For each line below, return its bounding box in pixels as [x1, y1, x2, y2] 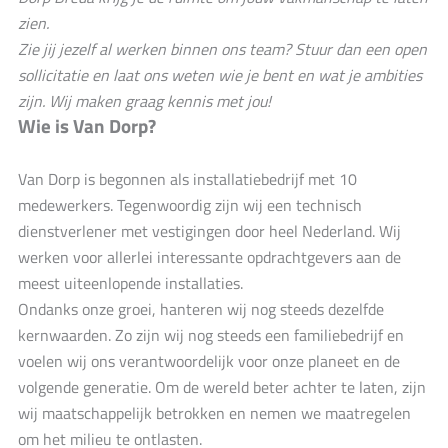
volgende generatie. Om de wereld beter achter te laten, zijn [18, 374, 426, 399]
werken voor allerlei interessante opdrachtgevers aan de [18, 244, 401, 269]
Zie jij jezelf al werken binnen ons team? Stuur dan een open [18, 37, 427, 61]
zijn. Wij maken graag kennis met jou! [18, 89, 271, 113]
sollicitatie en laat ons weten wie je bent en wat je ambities [18, 63, 422, 87]
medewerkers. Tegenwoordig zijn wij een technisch [18, 192, 362, 217]
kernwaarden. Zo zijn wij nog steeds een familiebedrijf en [18, 322, 404, 347]
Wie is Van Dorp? [18, 111, 156, 140]
